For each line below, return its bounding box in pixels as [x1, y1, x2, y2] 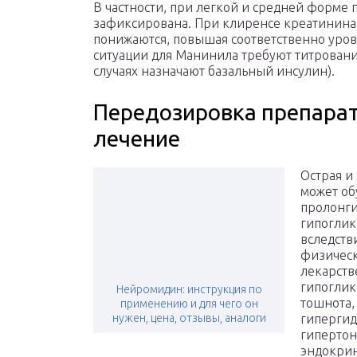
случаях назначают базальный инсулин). [93, 64, 335, 79]
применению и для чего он [120, 297, 258, 311]
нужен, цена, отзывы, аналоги [112, 312, 266, 325]
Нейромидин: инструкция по [116, 283, 262, 296]
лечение [93, 126, 180, 151]
